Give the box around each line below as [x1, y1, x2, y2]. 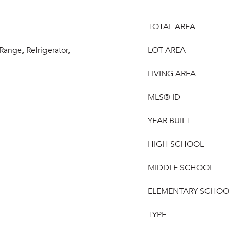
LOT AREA [148, 45, 186, 55]
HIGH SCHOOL [148, 139, 204, 149]
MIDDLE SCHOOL [148, 163, 214, 173]
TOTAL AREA [148, 21, 195, 32]
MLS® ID [148, 92, 180, 102]
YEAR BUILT [148, 116, 190, 126]
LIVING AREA [148, 68, 196, 79]
